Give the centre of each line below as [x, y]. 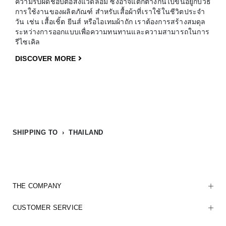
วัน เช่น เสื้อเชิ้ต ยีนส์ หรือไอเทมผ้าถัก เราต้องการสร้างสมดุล [110, 22]
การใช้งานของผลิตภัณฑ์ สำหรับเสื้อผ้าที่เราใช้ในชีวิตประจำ [110, 12]
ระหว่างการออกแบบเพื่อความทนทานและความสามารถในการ [112, 32]
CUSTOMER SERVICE [48, 208]
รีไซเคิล [28, 42]
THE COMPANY [37, 186]
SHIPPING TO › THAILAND [58, 133]
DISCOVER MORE [47, 59]
